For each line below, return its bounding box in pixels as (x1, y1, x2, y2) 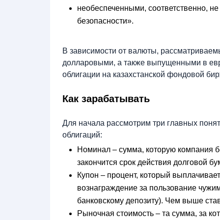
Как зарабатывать (62, 93, 150, 104)
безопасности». (77, 16, 136, 25)
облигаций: (62, 130, 102, 139)
